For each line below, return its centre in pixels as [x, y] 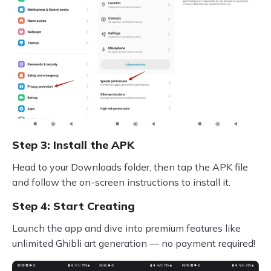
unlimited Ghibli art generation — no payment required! [134, 243]
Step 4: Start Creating [73, 206]
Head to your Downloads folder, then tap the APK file [130, 167]
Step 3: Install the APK [73, 145]
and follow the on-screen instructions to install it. [121, 182]
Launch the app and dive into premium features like [126, 228]
